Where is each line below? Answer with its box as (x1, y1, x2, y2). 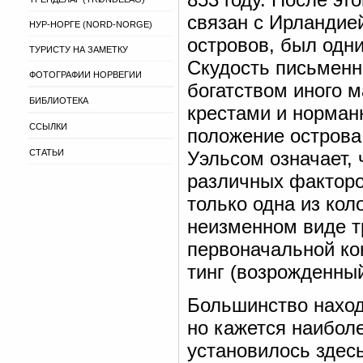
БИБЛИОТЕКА (29, 96, 88, 105)
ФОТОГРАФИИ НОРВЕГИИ (29, 70, 142, 79)
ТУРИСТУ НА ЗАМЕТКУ (29, 45, 128, 54)
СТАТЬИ (29, 147, 64, 157)
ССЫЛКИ (29, 122, 67, 131)
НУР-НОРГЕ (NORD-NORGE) (29, 19, 152, 29)
